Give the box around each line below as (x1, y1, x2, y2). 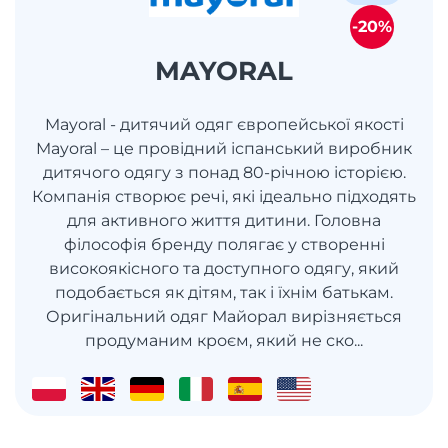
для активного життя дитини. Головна (67, 210, 381, 230)
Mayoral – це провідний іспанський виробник (36, 138, 412, 158)
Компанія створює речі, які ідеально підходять (32, 186, 416, 206)
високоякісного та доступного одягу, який (49, 258, 399, 278)
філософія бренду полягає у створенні (63, 234, 385, 254)
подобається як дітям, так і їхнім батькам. (55, 282, 393, 302)
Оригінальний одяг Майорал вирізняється (46, 306, 402, 326)
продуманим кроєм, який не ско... (85, 330, 363, 350)
